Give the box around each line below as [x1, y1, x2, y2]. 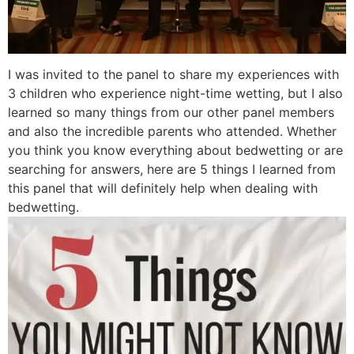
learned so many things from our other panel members [8, 104, 334, 121]
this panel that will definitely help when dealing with [8, 180, 318, 197]
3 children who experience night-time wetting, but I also [8, 85, 343, 102]
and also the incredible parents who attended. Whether [8, 123, 337, 140]
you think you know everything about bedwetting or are [8, 142, 343, 159]
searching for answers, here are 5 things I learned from [8, 161, 336, 178]
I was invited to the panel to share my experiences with [8, 66, 339, 83]
